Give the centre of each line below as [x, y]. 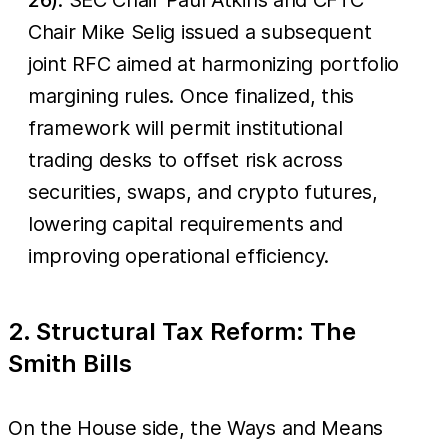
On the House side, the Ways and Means [195, 427]
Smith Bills [70, 363]
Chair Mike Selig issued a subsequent [200, 31]
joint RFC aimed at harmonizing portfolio [214, 63]
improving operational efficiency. [179, 255]
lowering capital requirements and [186, 223]
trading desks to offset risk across [185, 159]
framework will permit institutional [185, 127]
